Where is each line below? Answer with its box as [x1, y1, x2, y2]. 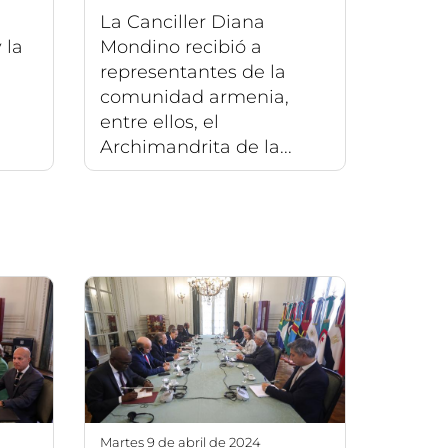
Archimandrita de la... [99, 135, 292, 158]
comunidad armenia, [99, 85, 289, 108]
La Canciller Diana [99, 10, 265, 33]
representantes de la [99, 60, 286, 83]
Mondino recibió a [99, 35, 262, 58]
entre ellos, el [99, 110, 219, 133]
